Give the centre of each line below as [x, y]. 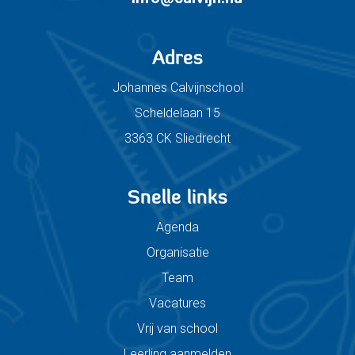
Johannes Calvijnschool [177, 88]
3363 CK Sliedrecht [177, 139]
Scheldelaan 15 [177, 113]
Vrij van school [177, 329]
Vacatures [177, 303]
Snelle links [177, 199]
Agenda [177, 227]
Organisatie [177, 253]
